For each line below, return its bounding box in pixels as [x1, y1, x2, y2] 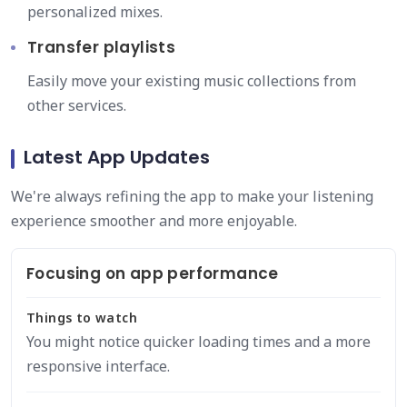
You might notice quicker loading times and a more [26, 332, 371, 352]
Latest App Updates [24, 144, 210, 170]
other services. [27, 95, 126, 115]
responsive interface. [26, 356, 170, 376]
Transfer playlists [27, 36, 176, 58]
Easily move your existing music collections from [27, 71, 356, 91]
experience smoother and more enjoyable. [11, 211, 297, 231]
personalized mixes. [27, 2, 163, 22]
